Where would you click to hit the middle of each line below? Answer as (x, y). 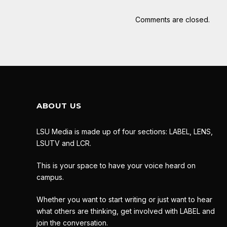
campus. (50, 177)
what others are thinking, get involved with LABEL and (126, 211)
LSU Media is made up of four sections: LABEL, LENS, (125, 132)
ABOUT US (59, 106)
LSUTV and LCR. (64, 143)
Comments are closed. (173, 20)
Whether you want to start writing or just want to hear (124, 200)
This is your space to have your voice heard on (116, 166)
